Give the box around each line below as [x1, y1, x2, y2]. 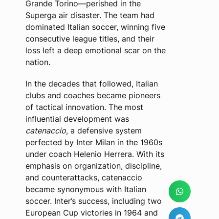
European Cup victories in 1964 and [25, 208, 158, 218]
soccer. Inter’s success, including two [25, 196, 162, 206]
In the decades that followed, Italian [25, 79, 158, 88]
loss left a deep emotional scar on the [25, 45, 166, 55]
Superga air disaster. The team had [25, 10, 154, 20]
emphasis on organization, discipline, [25, 161, 162, 171]
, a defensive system [66, 126, 142, 135]
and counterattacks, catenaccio [25, 173, 142, 182]
